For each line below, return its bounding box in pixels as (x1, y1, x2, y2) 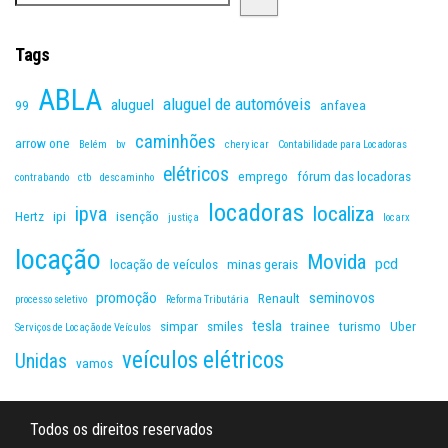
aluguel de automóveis (163, 94, 311, 115)
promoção (96, 289, 157, 308)
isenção (116, 208, 159, 225)
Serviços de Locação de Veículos (15, 321, 151, 335)
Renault (258, 290, 300, 307)
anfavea (320, 97, 366, 114)
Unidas (15, 350, 67, 374)
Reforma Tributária (166, 293, 249, 307)
